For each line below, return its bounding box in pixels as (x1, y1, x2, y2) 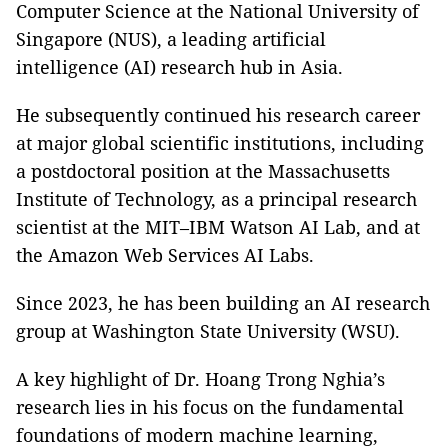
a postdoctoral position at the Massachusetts (16, 158, 390, 183)
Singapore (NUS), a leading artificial (16, 26, 326, 51)
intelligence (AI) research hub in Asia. (16, 54, 343, 79)
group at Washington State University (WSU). (16, 318, 400, 343)
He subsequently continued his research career (16, 102, 420, 127)
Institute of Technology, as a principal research (16, 186, 417, 211)
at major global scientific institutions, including (16, 130, 424, 155)
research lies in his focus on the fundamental (16, 394, 404, 419)
